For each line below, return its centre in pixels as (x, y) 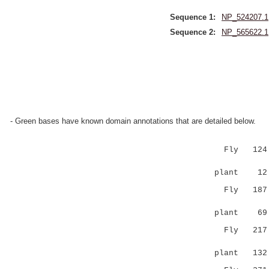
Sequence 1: (193, 17)
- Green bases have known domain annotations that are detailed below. (133, 121)
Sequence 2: (193, 32)
